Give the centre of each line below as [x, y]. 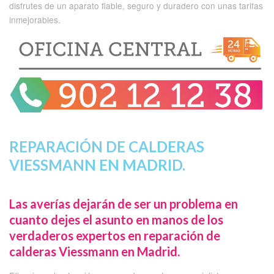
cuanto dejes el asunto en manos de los [116, 219]
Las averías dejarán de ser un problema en [124, 203]
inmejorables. [35, 20]
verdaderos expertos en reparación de [115, 235]
